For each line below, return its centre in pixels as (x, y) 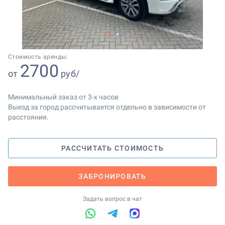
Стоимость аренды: (38, 57)
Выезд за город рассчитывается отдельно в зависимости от (107, 107)
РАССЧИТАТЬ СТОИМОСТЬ (113, 148)
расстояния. (28, 117)
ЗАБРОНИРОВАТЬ (113, 176)
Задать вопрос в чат (113, 199)
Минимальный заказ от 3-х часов (63, 97)
